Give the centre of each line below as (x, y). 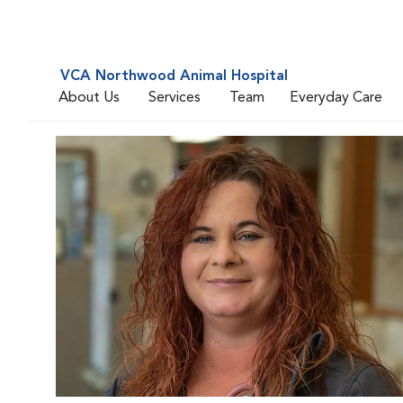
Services (175, 98)
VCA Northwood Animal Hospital (174, 76)
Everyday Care (336, 98)
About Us (89, 98)
